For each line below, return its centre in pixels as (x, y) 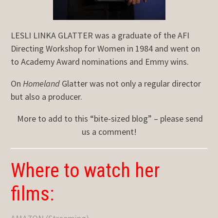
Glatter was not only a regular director (131, 84)
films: (33, 194)
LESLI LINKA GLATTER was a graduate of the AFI (100, 36)
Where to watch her (85, 170)
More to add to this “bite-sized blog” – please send (109, 119)
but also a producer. (47, 97)
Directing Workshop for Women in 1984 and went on (106, 49)
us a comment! (109, 132)
